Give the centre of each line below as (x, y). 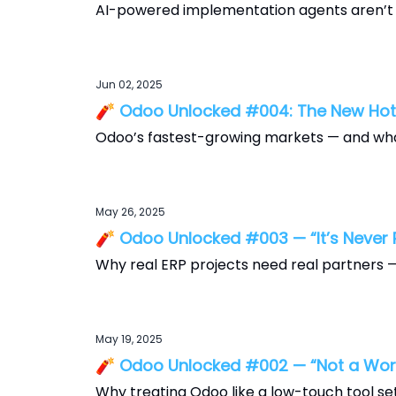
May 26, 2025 (130, 212)
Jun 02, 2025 (129, 84)
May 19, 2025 (129, 339)
